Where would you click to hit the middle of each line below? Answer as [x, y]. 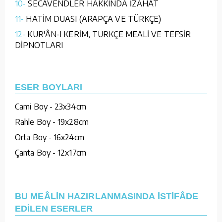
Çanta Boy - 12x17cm [51, 152]
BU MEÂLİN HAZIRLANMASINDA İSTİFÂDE [107, 196]
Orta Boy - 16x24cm [50, 137]
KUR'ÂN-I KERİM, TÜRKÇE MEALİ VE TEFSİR [109, 34]
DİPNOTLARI [39, 45]
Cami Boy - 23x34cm [51, 106]
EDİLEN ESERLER [54, 208]
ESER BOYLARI [49, 87]
